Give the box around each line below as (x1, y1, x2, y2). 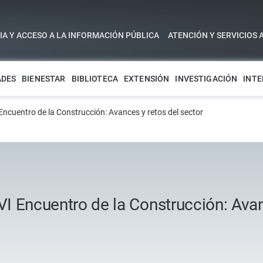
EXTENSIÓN (124, 73, 170, 83)
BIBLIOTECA (71, 73, 119, 83)
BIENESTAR (22, 73, 66, 83)
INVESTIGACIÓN (175, 73, 238, 83)
